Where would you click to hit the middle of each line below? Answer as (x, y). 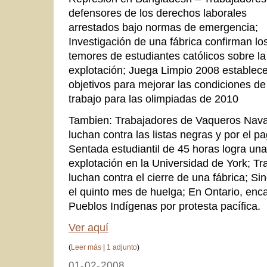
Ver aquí (89, 227)
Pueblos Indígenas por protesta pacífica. (164, 206)
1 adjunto (122, 247)
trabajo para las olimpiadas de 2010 (153, 99)
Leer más (86, 247)
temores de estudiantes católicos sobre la (167, 56)
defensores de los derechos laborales (158, 13)
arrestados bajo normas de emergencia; (163, 27)
